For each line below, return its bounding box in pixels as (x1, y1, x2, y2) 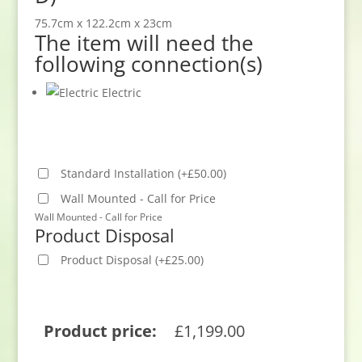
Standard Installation (60, 166, 178, 182)
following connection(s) (34, 49, 263, 79)
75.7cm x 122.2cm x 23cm (34, 15, 172, 32)
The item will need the (34, 28, 254, 58)
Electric (98, 85, 141, 101)
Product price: (44, 320, 158, 343)
